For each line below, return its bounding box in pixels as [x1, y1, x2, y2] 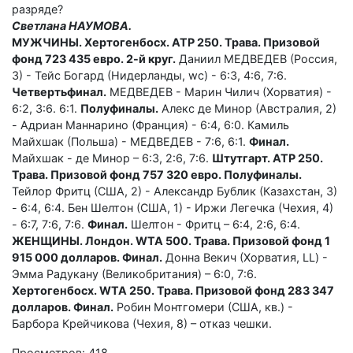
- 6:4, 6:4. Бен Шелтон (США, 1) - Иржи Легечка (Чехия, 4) [12, 200, 333, 214]
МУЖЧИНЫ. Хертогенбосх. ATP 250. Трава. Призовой [12, 35, 320, 49]
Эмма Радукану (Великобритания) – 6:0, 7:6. [12, 266, 257, 281]
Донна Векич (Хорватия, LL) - [162, 250, 328, 264]
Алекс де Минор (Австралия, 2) [158, 101, 336, 115]
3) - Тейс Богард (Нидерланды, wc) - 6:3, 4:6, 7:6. [12, 68, 287, 82]
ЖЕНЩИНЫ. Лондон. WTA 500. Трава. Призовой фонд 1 [12, 233, 330, 247]
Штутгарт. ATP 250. [212, 150, 323, 165]
